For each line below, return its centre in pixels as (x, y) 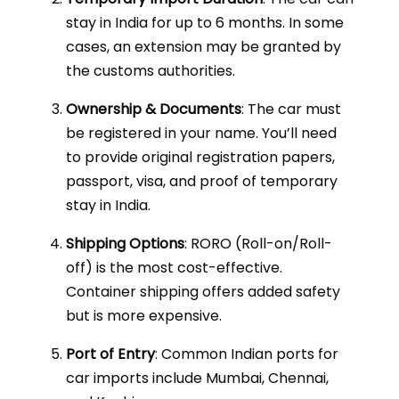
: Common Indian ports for (247, 354)
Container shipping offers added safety (203, 292)
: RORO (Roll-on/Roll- (258, 244)
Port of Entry (110, 354)
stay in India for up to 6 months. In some (205, 23)
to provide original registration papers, (200, 157)
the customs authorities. (151, 71)
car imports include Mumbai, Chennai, (197, 378)
